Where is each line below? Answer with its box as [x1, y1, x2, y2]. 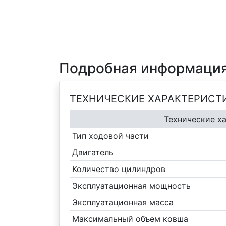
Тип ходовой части [72, 131, 149, 141]
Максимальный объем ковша [72, 214, 188, 224]
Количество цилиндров [72, 164, 165, 174]
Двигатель [72, 147, 114, 157]
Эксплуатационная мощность [72, 181, 191, 191]
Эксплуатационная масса [72, 197, 174, 207]
